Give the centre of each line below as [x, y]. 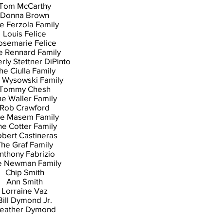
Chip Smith [25, 172]
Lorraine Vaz [25, 191]
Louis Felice [25, 33]
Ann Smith [25, 181]
